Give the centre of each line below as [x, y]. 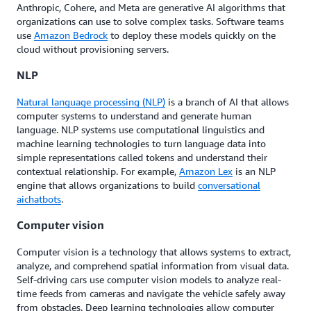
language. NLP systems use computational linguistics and [141, 129]
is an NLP [254, 171]
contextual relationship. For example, [98, 171]
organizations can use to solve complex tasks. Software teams [150, 21]
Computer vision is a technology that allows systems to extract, [154, 251]
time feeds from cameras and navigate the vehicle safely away [151, 293]
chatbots [43, 199]
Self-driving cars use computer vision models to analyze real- [149, 279]
